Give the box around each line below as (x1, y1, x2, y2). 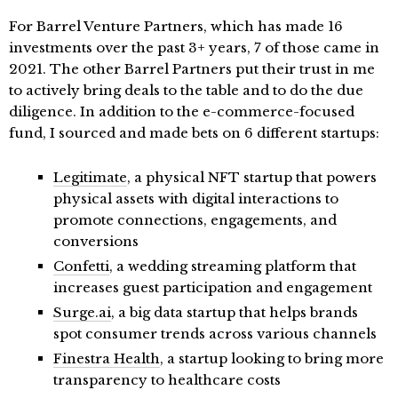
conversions (53, 233, 139, 251)
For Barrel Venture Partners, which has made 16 (9, 18, 343, 36)
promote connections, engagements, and (53, 211, 337, 229)
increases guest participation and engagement (53, 279, 372, 297)
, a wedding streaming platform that (109, 258, 356, 275)
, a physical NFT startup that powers (127, 169, 377, 187)
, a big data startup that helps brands (111, 304, 358, 322)
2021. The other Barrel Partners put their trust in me (9, 60, 375, 78)
